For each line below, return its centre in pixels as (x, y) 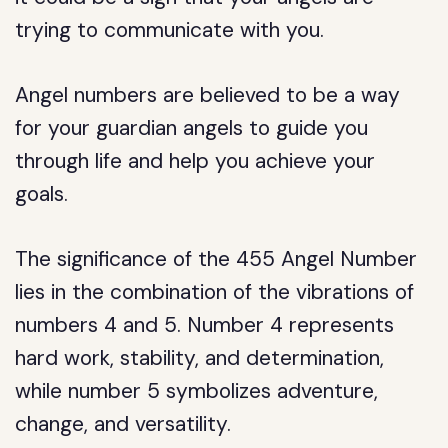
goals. (42, 194)
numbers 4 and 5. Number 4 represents (205, 325)
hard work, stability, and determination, (200, 358)
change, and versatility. (123, 424)
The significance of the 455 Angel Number (216, 259)
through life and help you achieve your (195, 161)
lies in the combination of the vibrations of (215, 292)
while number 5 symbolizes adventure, (197, 391)
